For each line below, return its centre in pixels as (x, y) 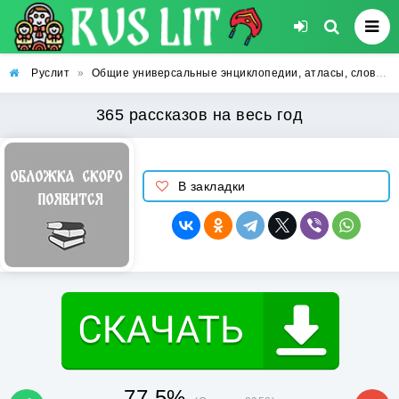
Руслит (50, 73)
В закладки (212, 186)
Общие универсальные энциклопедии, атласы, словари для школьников (233, 73)
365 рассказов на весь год (199, 115)
